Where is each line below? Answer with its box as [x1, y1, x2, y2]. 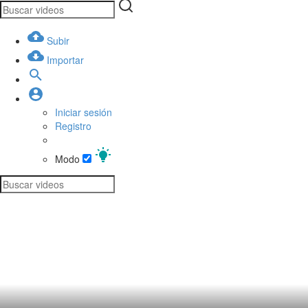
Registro [55, 118, 91, 133]
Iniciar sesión [55, 104, 112, 119]
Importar [47, 52, 84, 67]
